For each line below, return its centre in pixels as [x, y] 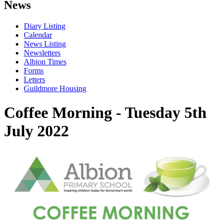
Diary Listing [45, 26]
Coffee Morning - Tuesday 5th [105, 113]
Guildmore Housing [55, 88]
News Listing [45, 44]
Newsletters [42, 53]
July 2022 [36, 131]
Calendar [38, 35]
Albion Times [45, 61]
